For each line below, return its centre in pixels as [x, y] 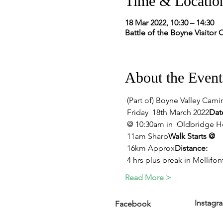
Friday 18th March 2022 [168, 112]
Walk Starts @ [191, 136]
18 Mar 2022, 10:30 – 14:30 [169, 22]
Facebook [133, 204]
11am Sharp [147, 136]
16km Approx [151, 148]
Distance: [191, 148]
